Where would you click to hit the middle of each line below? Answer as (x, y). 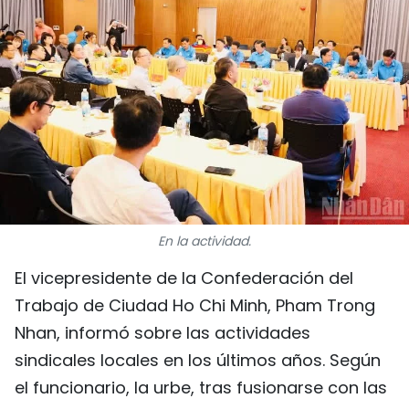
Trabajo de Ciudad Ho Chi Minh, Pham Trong (195, 305)
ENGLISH (178, 345)
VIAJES (173, 66)
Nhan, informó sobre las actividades (163, 333)
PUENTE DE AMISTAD (220, 110)
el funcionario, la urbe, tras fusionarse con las (201, 388)
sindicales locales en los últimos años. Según (198, 360)
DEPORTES (186, 22)
